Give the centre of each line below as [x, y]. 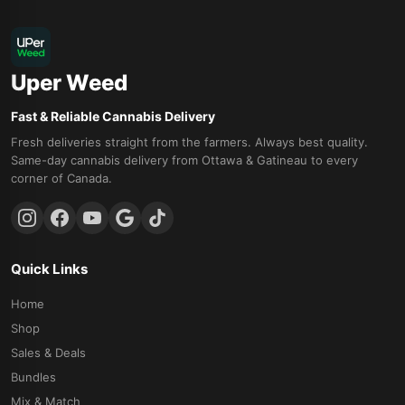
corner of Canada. [61, 179]
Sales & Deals [48, 353]
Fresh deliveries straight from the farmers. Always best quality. [189, 142]
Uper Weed [69, 83]
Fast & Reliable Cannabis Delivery [113, 117]
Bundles [33, 377]
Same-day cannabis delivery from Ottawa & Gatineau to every [184, 160]
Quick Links [49, 269]
